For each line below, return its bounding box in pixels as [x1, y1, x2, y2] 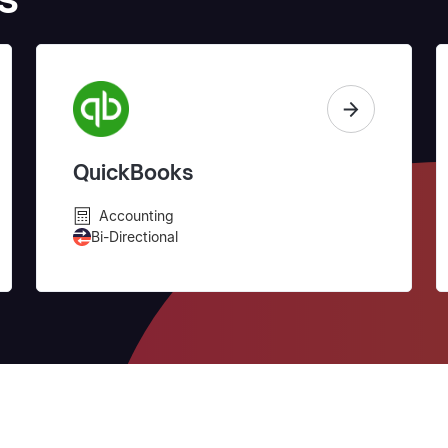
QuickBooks [72, 160, 194, 186]
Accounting [98, 207, 174, 225]
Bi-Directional [90, 228, 178, 246]
